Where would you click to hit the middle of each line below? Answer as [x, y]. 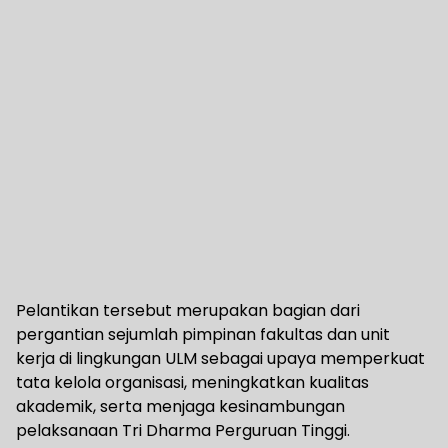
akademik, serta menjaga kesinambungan [180, 407]
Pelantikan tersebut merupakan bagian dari [188, 311]
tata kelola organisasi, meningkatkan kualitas [192, 383]
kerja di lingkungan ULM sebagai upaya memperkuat [220, 359]
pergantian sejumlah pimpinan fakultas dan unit [203, 335]
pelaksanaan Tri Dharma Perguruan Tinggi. [183, 431]
